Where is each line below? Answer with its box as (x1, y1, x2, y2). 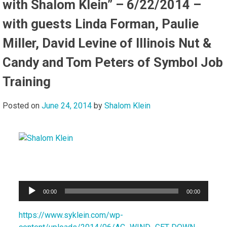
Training (3, 74, 51, 90)
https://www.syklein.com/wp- (19, 210, 123, 220)
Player (18, 194, 41, 204)
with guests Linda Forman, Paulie (3, 16, 199, 32)
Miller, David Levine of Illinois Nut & (3, 35, 211, 51)
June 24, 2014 (42, 101, 92, 111)
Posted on (3, 101, 42, 111)
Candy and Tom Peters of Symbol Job (3, 55, 223, 70)
